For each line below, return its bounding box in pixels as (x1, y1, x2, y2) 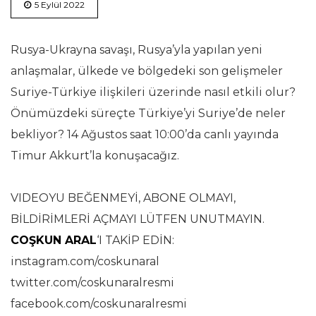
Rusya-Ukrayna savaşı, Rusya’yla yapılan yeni (11, 43, 262, 57)
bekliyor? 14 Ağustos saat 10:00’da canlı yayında (11, 128, 279, 142)
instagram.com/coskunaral (11, 255, 159, 269)
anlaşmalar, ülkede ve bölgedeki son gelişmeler (11, 64, 283, 78)
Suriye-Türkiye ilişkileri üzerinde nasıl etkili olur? (11, 85, 296, 99)
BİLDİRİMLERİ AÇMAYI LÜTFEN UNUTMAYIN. (11, 212, 265, 226)
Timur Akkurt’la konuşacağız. (11, 149, 179, 163)
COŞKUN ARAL (11, 233, 97, 248)
